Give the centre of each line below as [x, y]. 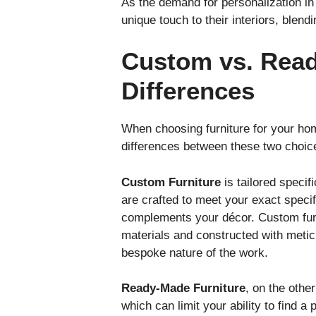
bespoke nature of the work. [195, 253]
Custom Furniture [171, 182]
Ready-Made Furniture [183, 288]
